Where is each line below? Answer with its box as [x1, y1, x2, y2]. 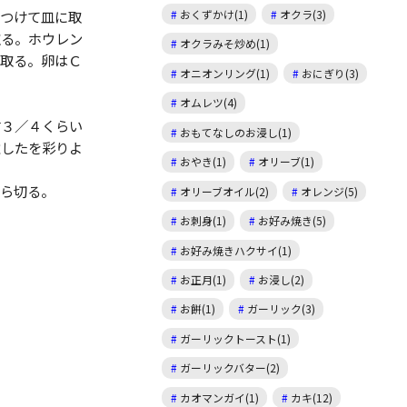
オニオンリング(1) [180, 65, 271, 81]
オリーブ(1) [258, 154, 315, 170]
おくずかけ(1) [180, 5, 249, 22]
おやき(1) [180, 154, 227, 170]
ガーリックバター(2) [180, 360, 281, 376]
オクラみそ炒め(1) [180, 35, 271, 52]
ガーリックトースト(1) [180, 330, 292, 346]
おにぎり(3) [302, 65, 360, 81]
